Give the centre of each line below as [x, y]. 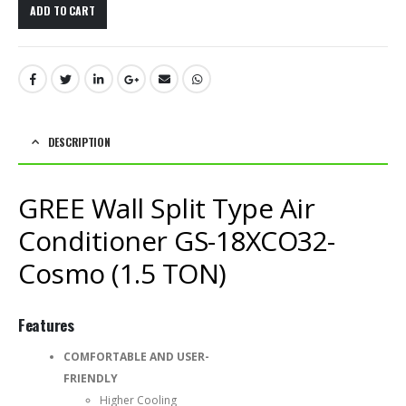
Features [46, 324]
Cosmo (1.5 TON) [122, 273]
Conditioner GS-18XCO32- [177, 240]
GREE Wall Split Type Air [167, 208]
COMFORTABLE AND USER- [136, 356]
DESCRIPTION [79, 141]
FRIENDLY [91, 378]
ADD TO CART [63, 11]
